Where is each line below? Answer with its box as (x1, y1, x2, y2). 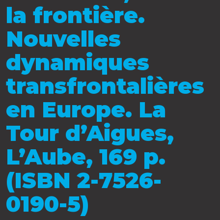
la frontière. (6, 2, 145, 29)
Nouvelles (6, 26, 121, 53)
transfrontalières (6, 73, 204, 100)
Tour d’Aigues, (6, 120, 174, 147)
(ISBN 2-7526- (6, 167, 162, 194)
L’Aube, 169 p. (6, 143, 165, 170)
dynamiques (6, 49, 149, 76)
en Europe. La (6, 96, 166, 123)
